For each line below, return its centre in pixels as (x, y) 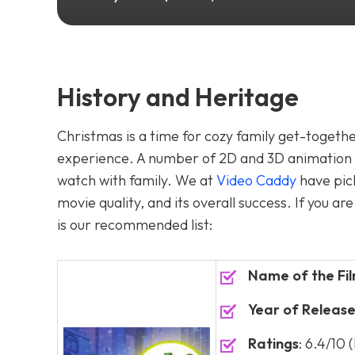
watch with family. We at (137, 180)
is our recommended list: (135, 225)
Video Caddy (256, 180)
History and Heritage (178, 97)
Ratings (273, 344)
